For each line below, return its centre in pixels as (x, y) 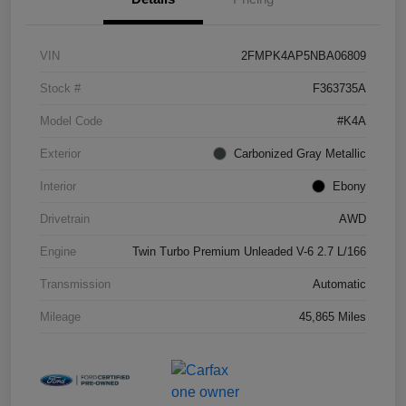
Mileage (60, 317)
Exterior (60, 154)
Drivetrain (65, 219)
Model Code (71, 121)
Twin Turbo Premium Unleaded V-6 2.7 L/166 (249, 252)
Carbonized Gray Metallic (300, 154)
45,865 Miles (333, 317)
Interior (58, 187)
